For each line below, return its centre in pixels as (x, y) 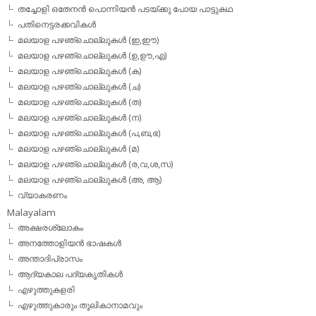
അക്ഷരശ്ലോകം (50, 228)
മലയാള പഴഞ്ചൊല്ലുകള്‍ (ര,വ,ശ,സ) (95, 164)
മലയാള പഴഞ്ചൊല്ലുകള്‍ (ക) (79, 71)
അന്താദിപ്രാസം (50, 259)
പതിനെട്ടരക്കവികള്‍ (57, 25)
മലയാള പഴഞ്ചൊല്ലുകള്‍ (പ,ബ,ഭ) (89, 133)
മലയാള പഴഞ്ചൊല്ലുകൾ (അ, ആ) (90, 180)
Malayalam (31, 213)
